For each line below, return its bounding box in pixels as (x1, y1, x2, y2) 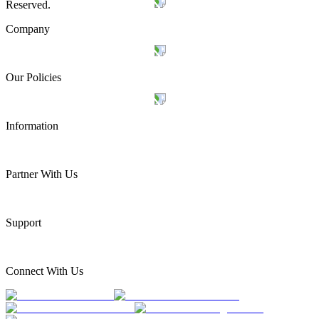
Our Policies (6, 70, 61, 83)
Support (6, 216, 41, 229)
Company (6, 22, 50, 35)
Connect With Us (6, 264, 83, 277)
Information (6, 119, 58, 132)
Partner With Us (6, 167, 78, 180)
